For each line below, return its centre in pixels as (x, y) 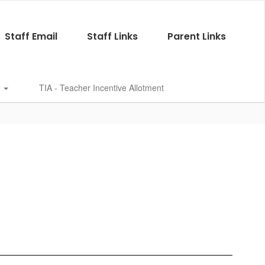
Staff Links (112, 36)
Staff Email (31, 36)
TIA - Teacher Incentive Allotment (101, 88)
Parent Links (196, 36)
